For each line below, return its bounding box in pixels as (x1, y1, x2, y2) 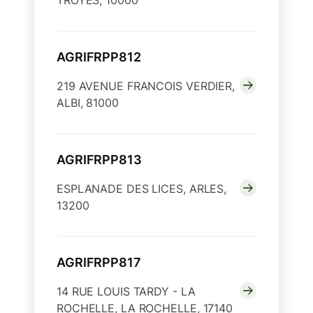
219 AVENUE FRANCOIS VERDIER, (57, 79, 235, 94)
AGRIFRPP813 (57, 152, 142, 168)
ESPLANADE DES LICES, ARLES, (57, 182, 227, 196)
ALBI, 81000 (57, 96, 119, 110)
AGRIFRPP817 (57, 255, 141, 270)
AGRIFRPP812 (57, 50, 141, 65)
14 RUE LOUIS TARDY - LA (57, 284, 196, 299)
